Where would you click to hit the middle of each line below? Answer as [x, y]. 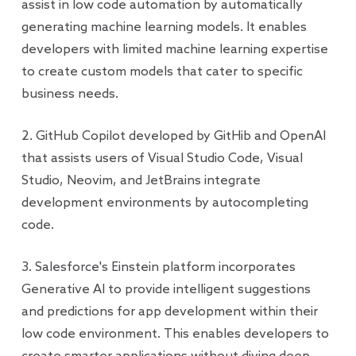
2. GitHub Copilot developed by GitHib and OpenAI [173, 136]
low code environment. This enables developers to [175, 334]
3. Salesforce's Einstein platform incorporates [158, 267]
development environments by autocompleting [164, 203]
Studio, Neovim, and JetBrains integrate [141, 181]
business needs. [70, 94]
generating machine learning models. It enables [164, 27]
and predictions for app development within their [169, 312]
